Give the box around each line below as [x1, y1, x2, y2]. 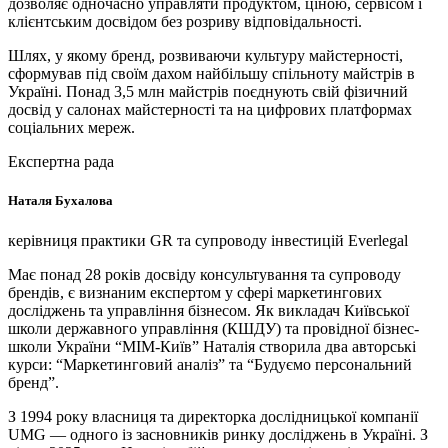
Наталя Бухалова [8, 193, 113, 209]
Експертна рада [8, 153, 114, 171]
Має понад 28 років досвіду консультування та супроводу [8, 265, 401, 283]
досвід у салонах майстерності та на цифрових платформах [8, 101, 412, 119]
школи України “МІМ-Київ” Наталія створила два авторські [8, 337, 416, 355]
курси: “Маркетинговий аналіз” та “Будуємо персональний [8, 355, 412, 373]
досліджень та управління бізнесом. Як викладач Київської [8, 301, 409, 319]
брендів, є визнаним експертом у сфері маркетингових [8, 283, 382, 301]
